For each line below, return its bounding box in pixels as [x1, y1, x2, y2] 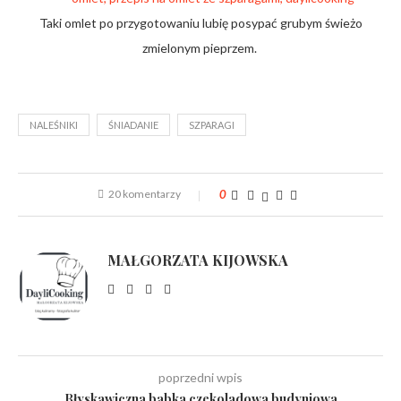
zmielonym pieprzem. [141, 40, 260, 55]
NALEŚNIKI [30, 119, 78, 131]
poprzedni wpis [158, 370, 243, 385]
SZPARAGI [189, 119, 235, 131]
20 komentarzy [107, 187, 181, 200]
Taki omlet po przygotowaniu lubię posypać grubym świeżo [38, 15, 363, 30]
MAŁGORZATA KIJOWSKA [107, 251, 288, 269]
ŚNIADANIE [108, 119, 158, 131]
